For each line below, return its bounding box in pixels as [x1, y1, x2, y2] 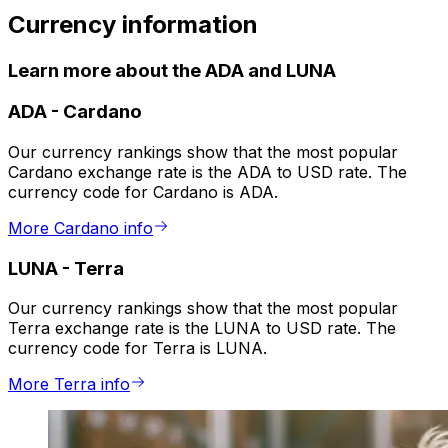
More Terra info [8, 374, 130, 395]
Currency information [8, 9, 258, 39]
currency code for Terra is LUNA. [8, 338, 267, 359]
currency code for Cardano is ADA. [8, 182, 278, 203]
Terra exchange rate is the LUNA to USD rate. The [8, 318, 396, 339]
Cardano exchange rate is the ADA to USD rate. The [8, 162, 407, 183]
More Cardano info [8, 218, 153, 239]
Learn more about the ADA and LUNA [8, 58, 336, 82]
